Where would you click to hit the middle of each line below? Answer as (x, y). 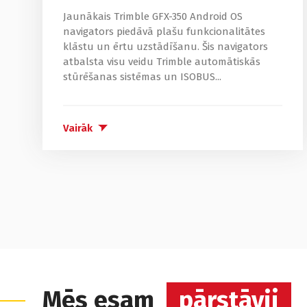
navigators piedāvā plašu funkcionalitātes (164, 32)
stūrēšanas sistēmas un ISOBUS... (142, 77)
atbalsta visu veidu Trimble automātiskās (162, 62)
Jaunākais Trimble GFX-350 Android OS (153, 17)
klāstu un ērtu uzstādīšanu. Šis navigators (165, 47)
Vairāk (78, 128)
